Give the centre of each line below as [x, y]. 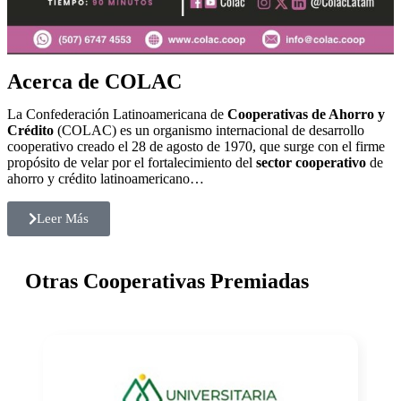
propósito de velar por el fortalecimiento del [132, 163]
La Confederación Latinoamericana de [117, 115]
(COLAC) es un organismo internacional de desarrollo [211, 131]
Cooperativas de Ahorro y [306, 115]
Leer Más [63, 219]
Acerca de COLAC [94, 82]
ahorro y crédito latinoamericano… [106, 179]
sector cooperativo [313, 163]
